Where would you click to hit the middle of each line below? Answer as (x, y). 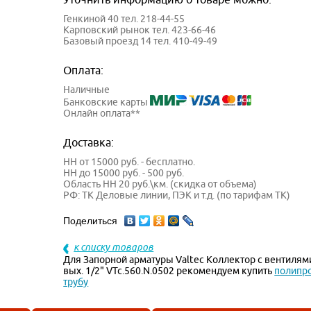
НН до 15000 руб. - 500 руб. (124, 173)
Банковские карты (107, 102)
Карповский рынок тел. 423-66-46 (140, 30)
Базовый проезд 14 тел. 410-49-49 (141, 41)
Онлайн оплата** (102, 114)
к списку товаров (114, 247)
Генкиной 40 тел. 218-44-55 (124, 19)
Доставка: (89, 143)
